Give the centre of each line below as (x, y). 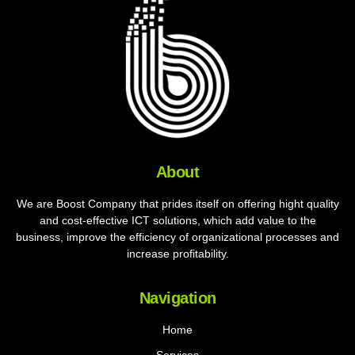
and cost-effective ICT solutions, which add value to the (177, 221)
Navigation (177, 298)
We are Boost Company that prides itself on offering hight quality (177, 204)
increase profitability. (177, 254)
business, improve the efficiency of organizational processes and (177, 237)
